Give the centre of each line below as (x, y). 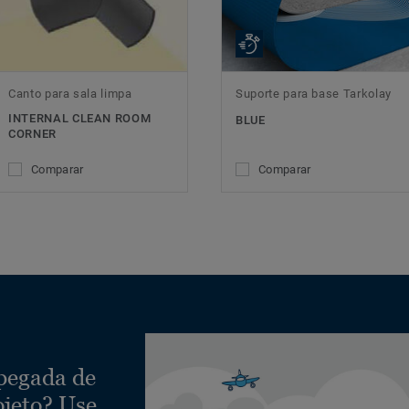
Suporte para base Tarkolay (314, 94)
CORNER (32, 134)
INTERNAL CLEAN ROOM (80, 119)
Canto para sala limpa (70, 94)
